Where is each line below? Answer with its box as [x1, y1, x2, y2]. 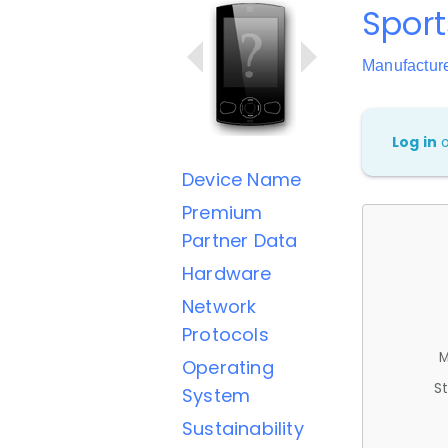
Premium [182, 200, 263, 225]
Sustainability [182, 416, 304, 441]
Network [182, 294, 257, 319]
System [182, 383, 251, 408]
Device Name [182, 167, 302, 192]
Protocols [182, 322, 269, 347]
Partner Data [182, 228, 298, 253]
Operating [182, 355, 274, 380]
